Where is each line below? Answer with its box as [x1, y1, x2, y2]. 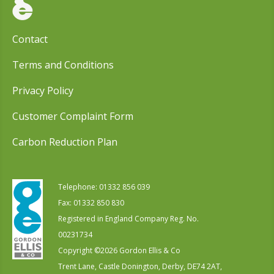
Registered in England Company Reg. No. [58, 213, 199, 224]
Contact [12, 32, 48, 46]
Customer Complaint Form [12, 109, 133, 123]
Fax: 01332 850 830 [58, 197, 124, 208]
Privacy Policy [12, 83, 73, 97]
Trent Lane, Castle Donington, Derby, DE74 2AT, [58, 261, 222, 272]
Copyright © [58, 245, 100, 256]
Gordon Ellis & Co [117, 245, 180, 256]
